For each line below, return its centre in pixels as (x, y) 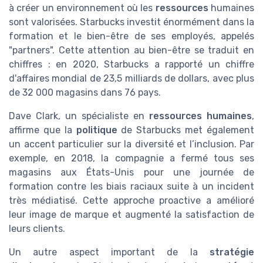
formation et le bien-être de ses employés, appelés (131, 36)
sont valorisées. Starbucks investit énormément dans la (131, 22)
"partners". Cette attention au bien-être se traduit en (131, 50)
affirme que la (43, 130)
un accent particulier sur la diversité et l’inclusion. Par (131, 144)
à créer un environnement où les (82, 8)
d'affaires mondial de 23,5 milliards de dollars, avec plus (131, 78)
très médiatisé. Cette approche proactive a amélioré (131, 200)
